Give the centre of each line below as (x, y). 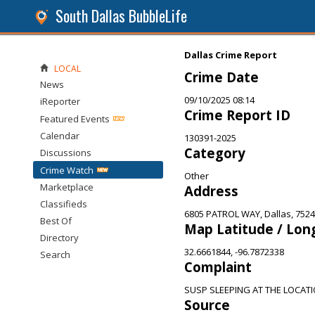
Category (215, 153)
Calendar (60, 136)
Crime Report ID (237, 115)
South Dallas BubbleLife (121, 16)
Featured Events (75, 119)
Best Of (56, 221)
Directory (59, 238)
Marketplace (67, 187)
